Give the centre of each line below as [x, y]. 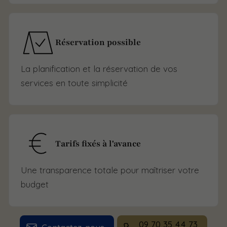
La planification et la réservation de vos [99, 69]
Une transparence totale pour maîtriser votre [110, 170]
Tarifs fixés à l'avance [98, 143]
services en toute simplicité [74, 83]
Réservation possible [98, 42]
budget [35, 184]
